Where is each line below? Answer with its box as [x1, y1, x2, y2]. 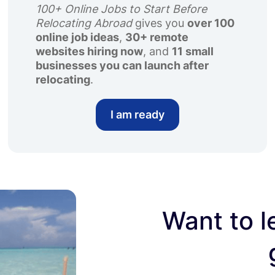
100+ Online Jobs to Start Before [36, 2, 207, 15]
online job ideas [36, 31, 120, 44]
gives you [132, 17, 188, 29]
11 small [172, 45, 214, 58]
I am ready [110, 108, 165, 121]
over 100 [187, 17, 235, 29]
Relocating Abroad [36, 17, 133, 29]
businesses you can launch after [36, 59, 209, 72]
